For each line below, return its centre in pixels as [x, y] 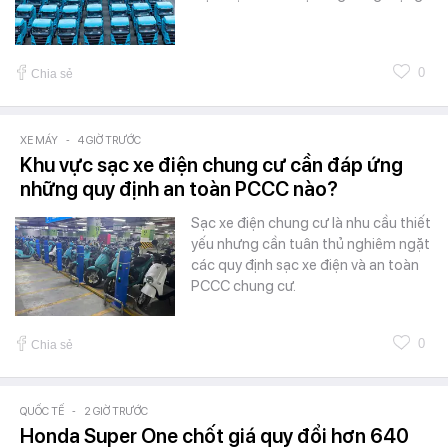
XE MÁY [39, 141]
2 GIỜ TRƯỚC [116, 412]
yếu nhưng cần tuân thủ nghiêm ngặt [310, 244]
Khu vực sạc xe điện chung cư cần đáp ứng [211, 165]
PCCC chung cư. [243, 286]
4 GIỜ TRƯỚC [109, 141]
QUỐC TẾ [42, 412]
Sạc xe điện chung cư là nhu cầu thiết [311, 223]
